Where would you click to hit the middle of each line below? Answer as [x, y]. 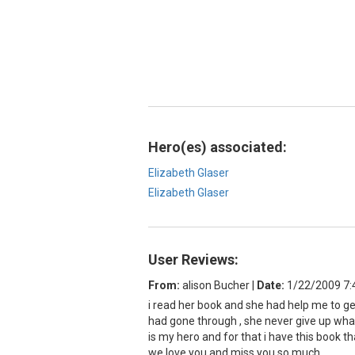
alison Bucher [216, 285]
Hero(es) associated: [218, 147]
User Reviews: [193, 259]
